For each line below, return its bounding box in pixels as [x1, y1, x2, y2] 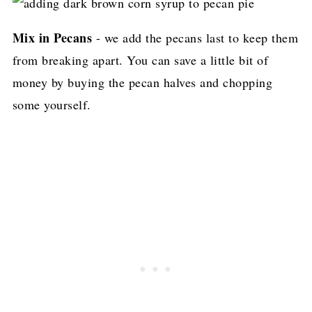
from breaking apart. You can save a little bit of [12, 51, 269, 68]
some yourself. [12, 95, 91, 113]
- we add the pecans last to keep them [92, 29, 299, 46]
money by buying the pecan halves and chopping [12, 73, 273, 91]
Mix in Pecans [12, 28, 93, 47]
